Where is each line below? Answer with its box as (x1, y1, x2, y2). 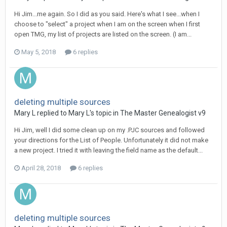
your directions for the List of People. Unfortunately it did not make (14, 136, 208, 144)
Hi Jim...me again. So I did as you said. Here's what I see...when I (14, 10, 200, 18)
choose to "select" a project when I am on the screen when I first (14, 20, 200, 28)
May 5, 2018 (21, 48, 56, 56)
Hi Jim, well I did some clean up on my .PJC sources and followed (14, 126, 205, 134)
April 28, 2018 (21, 164, 61, 172)
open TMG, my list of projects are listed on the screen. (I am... (14, 30, 192, 39)
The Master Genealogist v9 (120, 109, 206, 118)
